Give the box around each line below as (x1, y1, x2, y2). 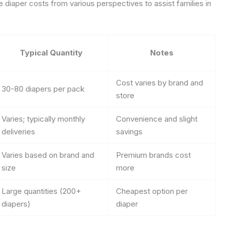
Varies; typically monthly (2, 114, 85, 124)
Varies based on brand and (2, 150, 94, 160)
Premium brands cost (116, 150, 191, 160)
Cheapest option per (116, 186, 188, 196)
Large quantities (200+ (2, 186, 81, 196)
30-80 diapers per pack (2, 84, 84, 94)
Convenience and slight (116, 114, 197, 124)
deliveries (2, 127, 35, 136)
